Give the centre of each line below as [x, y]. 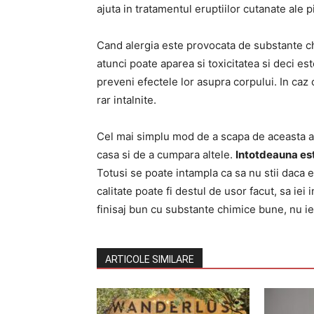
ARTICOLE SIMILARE [150, 260]
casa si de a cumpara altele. [166, 155]
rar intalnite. [127, 100]
